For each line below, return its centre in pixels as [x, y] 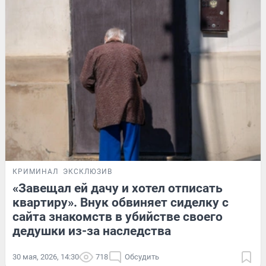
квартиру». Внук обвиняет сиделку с [121, 203]
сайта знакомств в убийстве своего [118, 217]
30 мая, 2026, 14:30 [46, 257]
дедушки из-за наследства [92, 231]
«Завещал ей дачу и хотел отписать [118, 189]
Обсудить [142, 257]
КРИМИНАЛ [35, 172]
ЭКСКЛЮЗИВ [88, 172]
